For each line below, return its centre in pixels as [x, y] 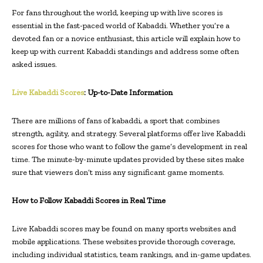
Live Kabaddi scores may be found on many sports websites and [124, 229]
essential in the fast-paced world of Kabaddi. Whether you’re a [121, 26]
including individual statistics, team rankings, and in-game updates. [131, 255]
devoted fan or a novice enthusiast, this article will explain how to [126, 39]
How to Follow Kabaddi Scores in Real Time [89, 201]
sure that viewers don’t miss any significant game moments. [118, 173]
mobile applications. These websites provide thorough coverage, [124, 242]
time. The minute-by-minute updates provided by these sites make [128, 160]
